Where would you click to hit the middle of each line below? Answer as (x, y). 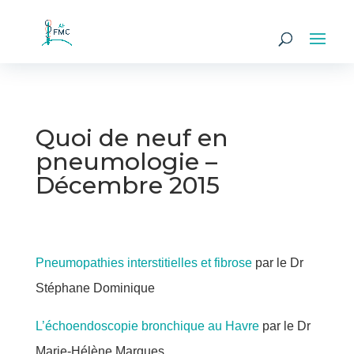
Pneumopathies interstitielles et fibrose (143, 263)
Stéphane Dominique (95, 288)
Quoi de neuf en (132, 138)
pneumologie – (126, 162)
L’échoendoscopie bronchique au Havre (147, 326)
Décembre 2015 (127, 185)
